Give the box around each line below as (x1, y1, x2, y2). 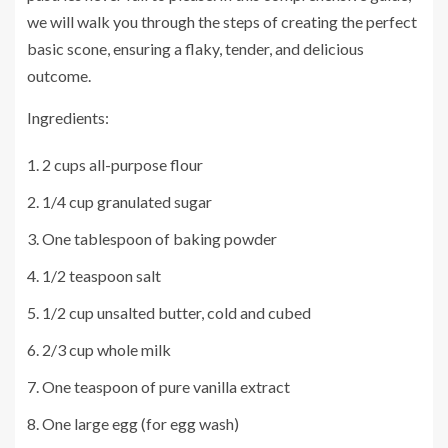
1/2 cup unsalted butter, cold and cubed (42, 302, 311, 322)
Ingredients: (27, 107, 109, 127)
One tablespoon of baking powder (42, 228, 277, 248)
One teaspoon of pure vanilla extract (42, 376, 290, 396)
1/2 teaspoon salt (42, 265, 161, 285)
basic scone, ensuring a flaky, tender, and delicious (27, 38, 364, 58)
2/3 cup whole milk (42, 339, 171, 359)
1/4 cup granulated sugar (42, 191, 212, 211)
